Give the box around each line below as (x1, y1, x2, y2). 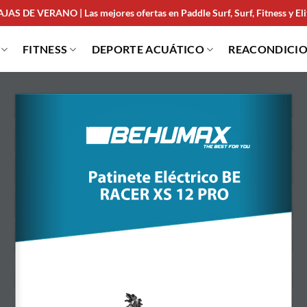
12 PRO (172, 186, 230, 205)
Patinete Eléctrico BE (88, 169, 245, 188)
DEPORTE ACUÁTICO (91, 42, 204, 56)
